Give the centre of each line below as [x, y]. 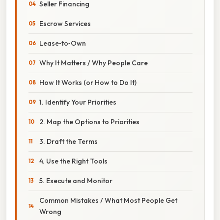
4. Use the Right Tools [73, 161]
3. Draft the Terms [69, 141]
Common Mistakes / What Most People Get [108, 200]
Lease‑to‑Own [63, 43]
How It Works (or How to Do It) [88, 82]
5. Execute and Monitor [76, 180]
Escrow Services [65, 23]
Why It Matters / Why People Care [94, 63]
